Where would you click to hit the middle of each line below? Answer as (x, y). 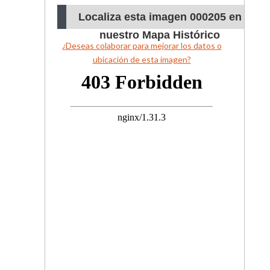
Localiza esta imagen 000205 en (160, 17)
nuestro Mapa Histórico (160, 35)
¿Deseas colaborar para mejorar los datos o (142, 46)
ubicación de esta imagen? (142, 60)
